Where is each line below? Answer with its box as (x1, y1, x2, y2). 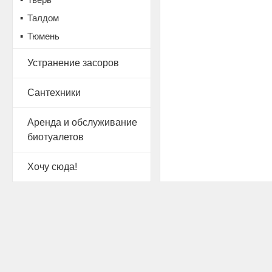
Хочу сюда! (27, 161, 77, 172)
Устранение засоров (27, 58, 119, 68)
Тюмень (27, 31, 59, 41)
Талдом (27, 13, 59, 23)
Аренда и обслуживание (27, 117, 137, 127)
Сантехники (27, 87, 81, 98)
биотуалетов (27, 132, 84, 142)
